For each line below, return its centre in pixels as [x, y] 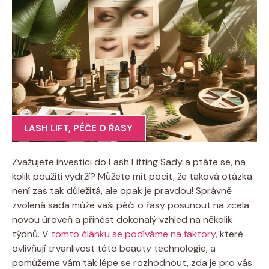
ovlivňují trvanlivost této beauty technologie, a [114, 248]
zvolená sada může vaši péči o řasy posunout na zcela [131, 205]
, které [229, 234]
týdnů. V [32, 234]
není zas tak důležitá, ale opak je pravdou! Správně [122, 190]
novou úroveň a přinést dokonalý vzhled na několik [122, 219]
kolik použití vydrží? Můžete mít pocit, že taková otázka [132, 176]
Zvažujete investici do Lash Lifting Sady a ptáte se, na [129, 162]
